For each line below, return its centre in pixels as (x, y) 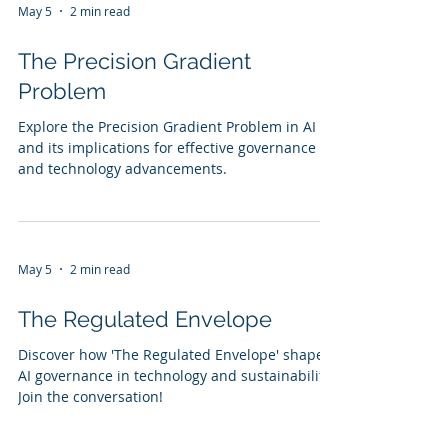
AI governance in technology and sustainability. (176, 375)
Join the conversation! (90, 396)
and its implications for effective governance (167, 147)
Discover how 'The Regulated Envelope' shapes (174, 354)
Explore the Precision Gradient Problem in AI (167, 126)
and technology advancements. (122, 168)
